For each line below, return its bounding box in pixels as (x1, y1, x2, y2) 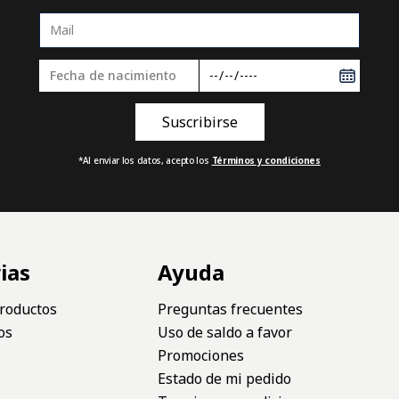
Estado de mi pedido (157, 368, 291, 388)
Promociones (157, 345, 244, 365)
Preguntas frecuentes (157, 298, 303, 319)
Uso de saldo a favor (157, 322, 292, 342)
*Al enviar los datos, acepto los (78, 153, 209, 167)
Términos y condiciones (211, 153, 321, 167)
